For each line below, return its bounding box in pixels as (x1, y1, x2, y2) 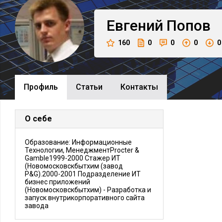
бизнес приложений (25, 178, 90, 186)
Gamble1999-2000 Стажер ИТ (25, 154, 120, 162)
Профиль (24, 82, 58, 92)
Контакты (120, 82, 158, 92)
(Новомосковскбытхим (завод (25, 162, 123, 170)
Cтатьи (76, 82, 103, 92)
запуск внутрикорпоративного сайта (25, 194, 145, 202)
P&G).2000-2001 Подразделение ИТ (25, 170, 141, 178)
